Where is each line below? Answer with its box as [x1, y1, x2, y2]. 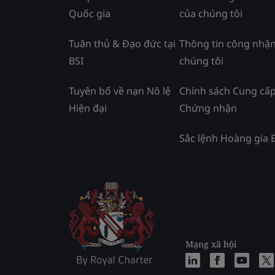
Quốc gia [69, 7, 110, 20]
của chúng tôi [179, 7, 242, 20]
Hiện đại [69, 101, 107, 115]
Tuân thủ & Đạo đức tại [69, 37, 176, 50]
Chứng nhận [179, 101, 237, 115]
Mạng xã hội [185, 238, 237, 250]
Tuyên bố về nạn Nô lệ [69, 84, 171, 98]
